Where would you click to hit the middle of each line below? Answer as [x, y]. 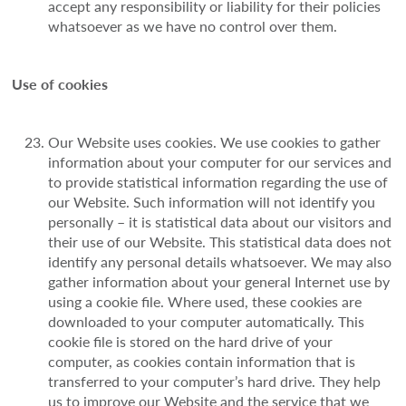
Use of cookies [60, 84]
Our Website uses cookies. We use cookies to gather [215, 142]
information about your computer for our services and [220, 162]
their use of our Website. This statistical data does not [220, 242]
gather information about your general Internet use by [219, 282]
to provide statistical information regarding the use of [218, 182]
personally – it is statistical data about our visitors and [220, 222]
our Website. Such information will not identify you [212, 202]
